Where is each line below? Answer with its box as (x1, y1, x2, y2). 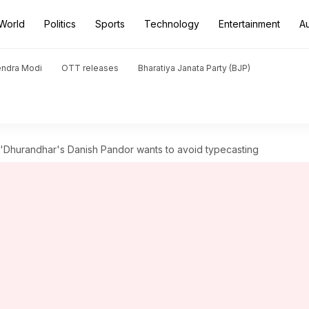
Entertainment (219, 18, 280, 30)
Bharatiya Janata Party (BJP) (138, 63, 250, 73)
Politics (44, 18, 76, 30)
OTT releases (61, 63, 119, 73)
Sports (95, 18, 125, 30)
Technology (144, 18, 199, 30)
